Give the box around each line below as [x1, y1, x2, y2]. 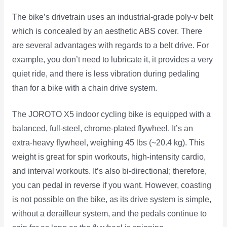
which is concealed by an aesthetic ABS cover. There [12, 26, 202, 35]
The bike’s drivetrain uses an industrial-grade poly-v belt [12, 12, 213, 21]
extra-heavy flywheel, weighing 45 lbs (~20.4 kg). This [12, 138, 205, 147]
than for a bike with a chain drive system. [12, 83, 157, 92]
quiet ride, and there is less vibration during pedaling [12, 69, 200, 78]
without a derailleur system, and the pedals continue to [12, 209, 207, 218]
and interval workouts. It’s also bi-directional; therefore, [12, 167, 207, 176]
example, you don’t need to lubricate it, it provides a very [12, 55, 213, 64]
